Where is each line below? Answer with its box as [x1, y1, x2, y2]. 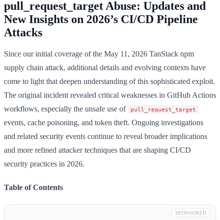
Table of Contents [4, 183, 63, 192]
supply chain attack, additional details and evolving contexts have [4, 63, 206, 72]
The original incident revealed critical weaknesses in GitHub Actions [4, 90, 216, 99]
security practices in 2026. [4, 159, 84, 168]
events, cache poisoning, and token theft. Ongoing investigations [4, 118, 203, 127]
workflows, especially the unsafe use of [4, 104, 128, 113]
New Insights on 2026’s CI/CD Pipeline [4, 12, 198, 26]
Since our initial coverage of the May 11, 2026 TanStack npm [4, 49, 194, 58]
